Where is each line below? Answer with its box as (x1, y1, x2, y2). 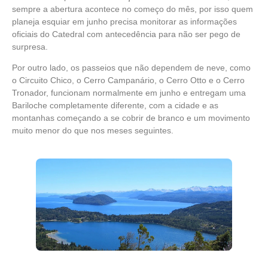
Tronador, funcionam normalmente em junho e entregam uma (12, 88, 246, 98)
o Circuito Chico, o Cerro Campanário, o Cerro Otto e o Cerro (12, 75, 245, 86)
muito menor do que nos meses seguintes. (12, 126, 173, 136)
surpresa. (12, 42, 48, 52)
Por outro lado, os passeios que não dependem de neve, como (12, 63, 251, 73)
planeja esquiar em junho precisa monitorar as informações (12, 17, 237, 27)
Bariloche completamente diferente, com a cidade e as (12, 100, 218, 111)
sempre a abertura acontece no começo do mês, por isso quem (12, 4, 253, 14)
